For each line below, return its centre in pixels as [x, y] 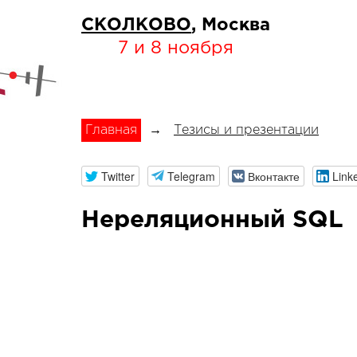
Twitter [118, 176]
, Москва [231, 25]
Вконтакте [273, 176]
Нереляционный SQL [212, 221]
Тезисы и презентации [246, 130]
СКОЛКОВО [136, 25]
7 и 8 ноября [176, 49]
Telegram [191, 176]
